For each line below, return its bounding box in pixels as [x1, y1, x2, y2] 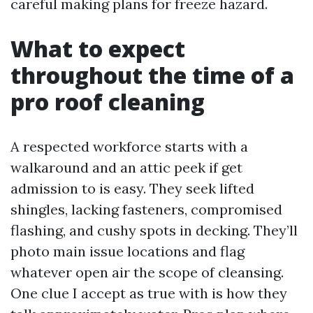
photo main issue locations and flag [10, 242, 245, 260]
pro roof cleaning [10, 87, 205, 117]
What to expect [10, 34, 185, 64]
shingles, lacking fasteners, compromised [10, 201, 282, 218]
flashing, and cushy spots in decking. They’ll [10, 221, 298, 239]
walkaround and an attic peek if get [10, 159, 242, 176]
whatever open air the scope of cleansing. [10, 263, 284, 281]
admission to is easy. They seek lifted [10, 180, 254, 197]
